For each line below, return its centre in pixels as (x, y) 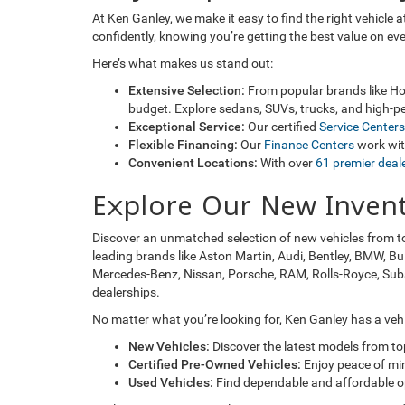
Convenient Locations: (193, 162)
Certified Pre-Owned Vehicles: (215, 364)
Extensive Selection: (187, 90)
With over (287, 162)
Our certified (282, 126)
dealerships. (126, 292)
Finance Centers (309, 144)
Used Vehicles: (171, 382)
